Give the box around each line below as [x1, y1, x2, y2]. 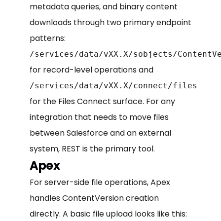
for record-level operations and [30, 64, 153, 75]
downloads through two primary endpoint [30, 16, 191, 28]
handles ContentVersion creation [30, 192, 159, 204]
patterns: [30, 32, 66, 44]
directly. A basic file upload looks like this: [30, 208, 187, 220]
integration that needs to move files [30, 111, 169, 123]
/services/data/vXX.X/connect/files [30, 80, 197, 90]
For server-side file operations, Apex [30, 176, 170, 188]
